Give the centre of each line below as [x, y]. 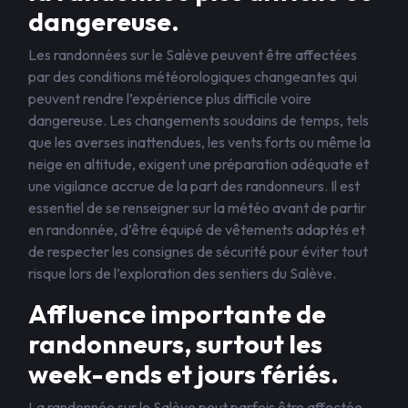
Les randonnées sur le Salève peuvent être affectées [193, 55]
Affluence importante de [177, 314]
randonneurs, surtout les [175, 344]
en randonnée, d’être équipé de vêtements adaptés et [197, 229]
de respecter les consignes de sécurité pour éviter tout [198, 251]
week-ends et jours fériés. [184, 374]
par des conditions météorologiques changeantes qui [193, 76]
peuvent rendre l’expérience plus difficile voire [170, 98]
